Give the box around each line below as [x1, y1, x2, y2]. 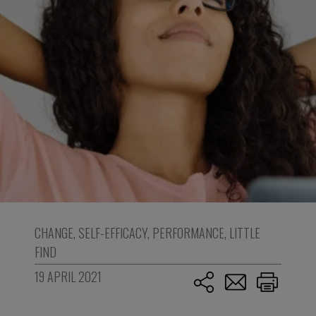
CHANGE [34, 223, 73, 242]
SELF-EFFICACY [78, 223, 147, 242]
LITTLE [229, 223, 260, 242]
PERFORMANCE [152, 223, 224, 242]
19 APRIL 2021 [34, 267, 102, 286]
